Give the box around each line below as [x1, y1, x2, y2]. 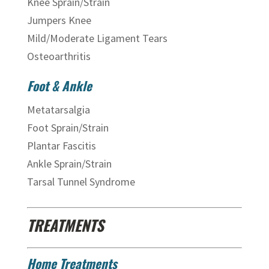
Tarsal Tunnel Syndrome [26, 175, 135, 189]
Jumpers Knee [26, 13, 91, 27]
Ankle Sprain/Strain [26, 157, 112, 171]
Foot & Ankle [26, 76, 92, 95]
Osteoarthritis [26, 49, 91, 63]
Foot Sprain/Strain [26, 121, 109, 134]
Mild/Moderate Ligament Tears [26, 31, 168, 45]
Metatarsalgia [26, 103, 90, 116]
